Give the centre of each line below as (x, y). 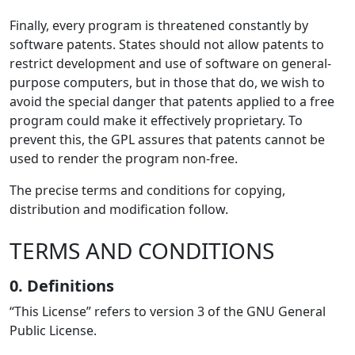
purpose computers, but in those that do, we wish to (167, 82)
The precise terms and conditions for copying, (147, 190)
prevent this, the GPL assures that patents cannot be (167, 139)
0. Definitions (62, 286)
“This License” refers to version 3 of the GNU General (168, 311)
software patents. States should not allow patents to (167, 44)
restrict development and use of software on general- (170, 63)
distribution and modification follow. (119, 209)
